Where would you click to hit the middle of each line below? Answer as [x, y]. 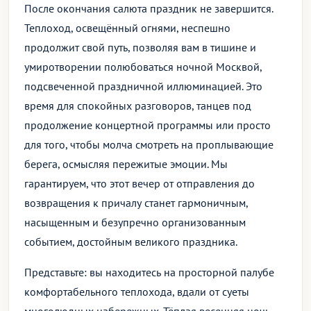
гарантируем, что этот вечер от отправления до [140, 183]
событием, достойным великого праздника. [131, 242]
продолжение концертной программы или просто [148, 125]
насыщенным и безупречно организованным [135, 222]
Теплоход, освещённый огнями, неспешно [127, 28]
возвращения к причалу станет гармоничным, [136, 203]
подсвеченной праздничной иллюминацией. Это [143, 86]
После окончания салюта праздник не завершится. [149, 8]
